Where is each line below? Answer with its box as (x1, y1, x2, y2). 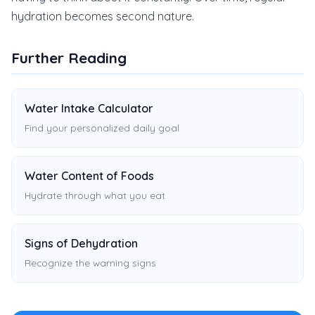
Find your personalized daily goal (25, 122, 179, 134)
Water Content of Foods (25, 169, 154, 183)
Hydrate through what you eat (25, 189, 165, 201)
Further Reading (11, 49, 127, 67)
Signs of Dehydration (25, 236, 138, 250)
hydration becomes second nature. (11, 9, 194, 23)
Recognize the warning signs (25, 257, 156, 269)
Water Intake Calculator (25, 101, 153, 115)
